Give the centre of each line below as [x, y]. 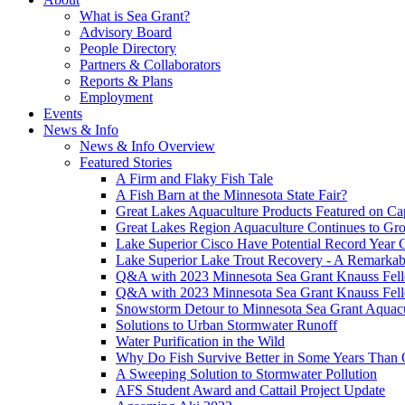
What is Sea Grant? [135, 16]
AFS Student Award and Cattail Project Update [250, 391]
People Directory [128, 49]
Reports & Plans [126, 81]
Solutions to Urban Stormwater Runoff [226, 325]
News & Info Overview [147, 146]
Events [63, 114]
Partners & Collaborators [150, 65]
